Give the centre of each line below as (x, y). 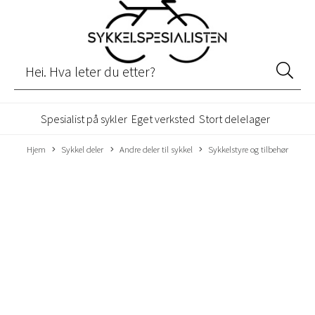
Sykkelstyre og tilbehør (249, 149)
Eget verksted (163, 118)
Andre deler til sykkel (156, 149)
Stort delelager (234, 118)
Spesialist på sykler (84, 118)
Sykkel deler (83, 149)
